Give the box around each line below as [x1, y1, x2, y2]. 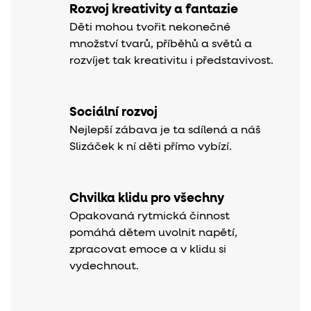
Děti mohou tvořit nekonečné [69, 22, 230, 33]
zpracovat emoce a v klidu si [69, 244, 226, 255]
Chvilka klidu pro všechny [69, 192, 224, 205]
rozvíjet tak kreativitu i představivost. [69, 55, 274, 67]
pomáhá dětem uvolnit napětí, [69, 227, 237, 239]
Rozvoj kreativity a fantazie [69, 3, 238, 16]
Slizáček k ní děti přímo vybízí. [69, 141, 232, 153]
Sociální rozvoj [69, 106, 158, 119]
